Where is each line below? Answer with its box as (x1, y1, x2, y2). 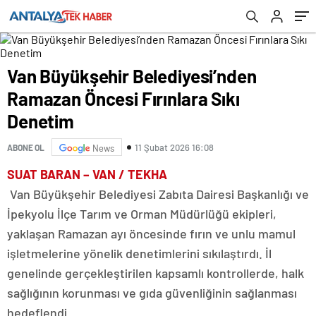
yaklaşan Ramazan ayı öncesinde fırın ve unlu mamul (7, 226, 296, 241)
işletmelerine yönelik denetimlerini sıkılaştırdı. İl (7, 245, 272, 261)
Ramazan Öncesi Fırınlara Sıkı (7, 87, 240, 109)
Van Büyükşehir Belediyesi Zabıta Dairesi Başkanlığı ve (7, 186, 309, 202)
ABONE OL (7, 142, 44, 152)
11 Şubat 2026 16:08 (135, 141, 214, 153)
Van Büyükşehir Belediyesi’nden (7, 65, 257, 87)
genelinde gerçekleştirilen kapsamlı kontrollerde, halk (7, 265, 304, 281)
